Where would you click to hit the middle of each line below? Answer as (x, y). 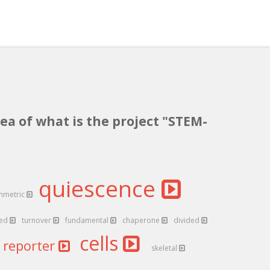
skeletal (165, 248)
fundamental (88, 220)
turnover (37, 220)
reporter (31, 245)
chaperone (142, 220)
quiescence (100, 188)
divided (187, 220)
